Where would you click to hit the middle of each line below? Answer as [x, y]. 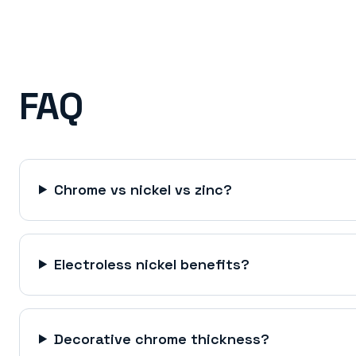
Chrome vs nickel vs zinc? [143, 189]
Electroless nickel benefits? [152, 264]
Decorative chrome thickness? [162, 339]
